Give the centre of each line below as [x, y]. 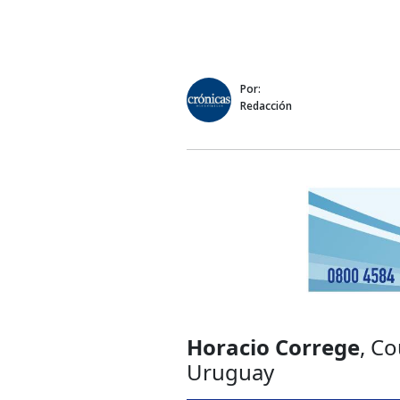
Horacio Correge [273, 346]
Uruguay [230, 371]
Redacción [266, 105]
